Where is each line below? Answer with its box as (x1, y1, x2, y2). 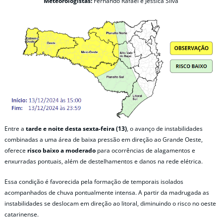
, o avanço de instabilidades (127, 124, 203, 133)
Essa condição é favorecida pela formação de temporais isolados (4, 177, 183, 186)
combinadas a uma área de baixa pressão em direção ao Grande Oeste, (4, 135, 203, 144)
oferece (4, 146, 27, 155)
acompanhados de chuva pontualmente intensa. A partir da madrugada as (4, 188, 209, 197)
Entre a (4, 124, 24, 133)
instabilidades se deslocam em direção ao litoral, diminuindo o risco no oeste (4, 199, 216, 208)
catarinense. (4, 210, 39, 219)
